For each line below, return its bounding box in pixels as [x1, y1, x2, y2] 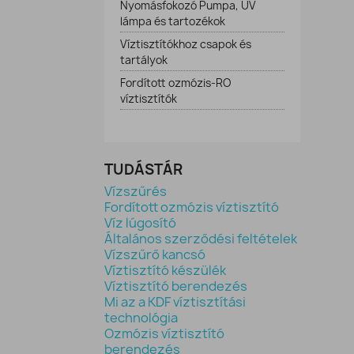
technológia [104, 309, 178, 326]
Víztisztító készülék [104, 262, 226, 279]
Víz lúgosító [104, 214, 176, 232]
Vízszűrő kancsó [104, 246, 205, 263]
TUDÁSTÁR [104, 160, 183, 179]
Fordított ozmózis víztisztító [104, 198, 279, 216]
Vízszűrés [104, 183, 167, 200]
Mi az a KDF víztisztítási [104, 293, 246, 311]
